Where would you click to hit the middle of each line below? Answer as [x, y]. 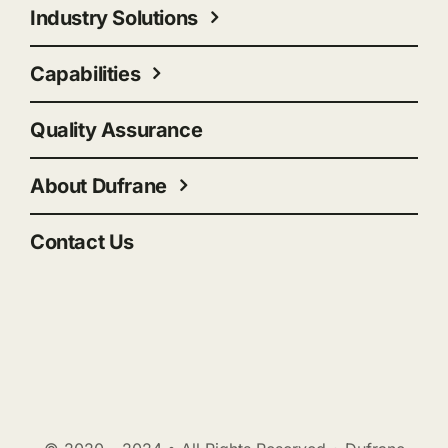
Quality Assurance [116, 129]
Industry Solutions [113, 17]
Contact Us [81, 241]
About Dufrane [98, 185]
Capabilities [85, 73]
